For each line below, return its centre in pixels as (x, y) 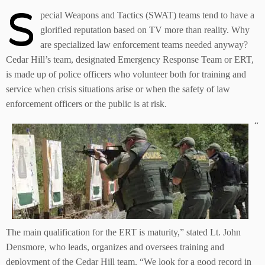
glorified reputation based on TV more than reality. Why (145, 30)
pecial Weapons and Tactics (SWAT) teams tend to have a (147, 15)
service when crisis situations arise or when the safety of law (118, 89)
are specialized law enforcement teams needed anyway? (144, 45)
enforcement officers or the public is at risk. (86, 104)
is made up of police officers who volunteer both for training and (126, 74)
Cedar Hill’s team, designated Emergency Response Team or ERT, (130, 59)
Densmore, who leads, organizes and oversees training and (115, 247)
